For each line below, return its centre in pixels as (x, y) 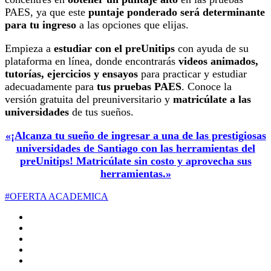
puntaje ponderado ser (141, 12)
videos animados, (218, 61)
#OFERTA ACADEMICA (57, 196)
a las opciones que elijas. (132, 24)
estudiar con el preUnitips (114, 48)
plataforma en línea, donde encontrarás (92, 61)
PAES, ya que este (47, 12)
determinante (234, 12)
